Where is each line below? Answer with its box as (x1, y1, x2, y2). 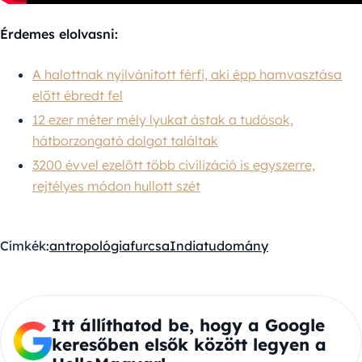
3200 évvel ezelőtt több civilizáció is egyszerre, (32, 156, 315, 173)
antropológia (49, 237, 130, 254)
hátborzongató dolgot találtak (32, 132, 218, 149)
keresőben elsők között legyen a (51, 333, 326, 355)
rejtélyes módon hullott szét (32, 177, 200, 194)
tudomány (204, 237, 268, 254)
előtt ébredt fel (32, 86, 123, 103)
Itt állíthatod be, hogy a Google (51, 314, 325, 335)
